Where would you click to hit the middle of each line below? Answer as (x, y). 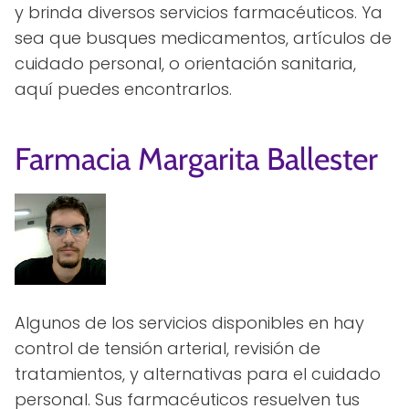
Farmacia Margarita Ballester (196, 159)
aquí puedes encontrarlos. (123, 89)
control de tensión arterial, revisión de (168, 348)
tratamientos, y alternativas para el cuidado (198, 374)
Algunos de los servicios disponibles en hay (189, 323)
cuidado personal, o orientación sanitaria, (185, 63)
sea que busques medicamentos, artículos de (203, 38)
